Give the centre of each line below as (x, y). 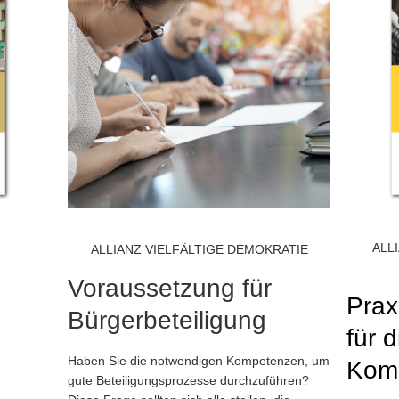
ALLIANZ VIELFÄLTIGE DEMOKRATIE (199, 249)
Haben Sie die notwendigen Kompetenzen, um (199, 361)
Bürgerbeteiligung (167, 320)
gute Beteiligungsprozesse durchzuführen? (188, 380)
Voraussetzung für (170, 288)
